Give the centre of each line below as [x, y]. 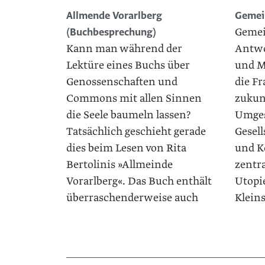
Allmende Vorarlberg [114, 16]
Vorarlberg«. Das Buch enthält [139, 182]
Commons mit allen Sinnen [134, 99]
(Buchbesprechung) [111, 33]
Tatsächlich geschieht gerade [136, 132]
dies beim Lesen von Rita [126, 148]
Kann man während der [124, 49]
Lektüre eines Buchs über [128, 66]
